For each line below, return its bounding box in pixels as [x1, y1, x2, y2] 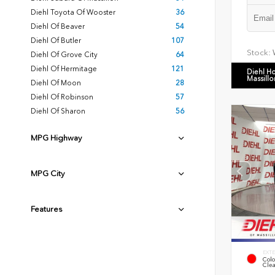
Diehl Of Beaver [31, 22, 85, 31]
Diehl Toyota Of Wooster [31, 8, 115, 17]
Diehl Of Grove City [31, 50, 98, 59]
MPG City [31, 169, 64, 178]
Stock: [247, 48, 271, 58]
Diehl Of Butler [31, 36, 81, 45]
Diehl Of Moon [31, 79, 81, 87]
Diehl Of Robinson [31, 93, 93, 101]
